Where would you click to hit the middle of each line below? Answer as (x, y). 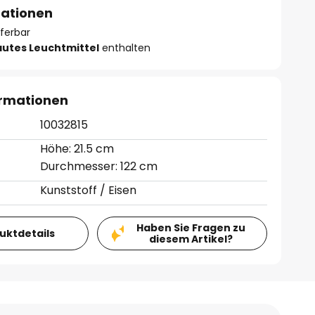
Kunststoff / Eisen (89, 190)
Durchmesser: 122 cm (99, 166)
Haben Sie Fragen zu (191, 228)
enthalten (125, 48)
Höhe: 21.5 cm (77, 149)
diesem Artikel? (191, 239)
